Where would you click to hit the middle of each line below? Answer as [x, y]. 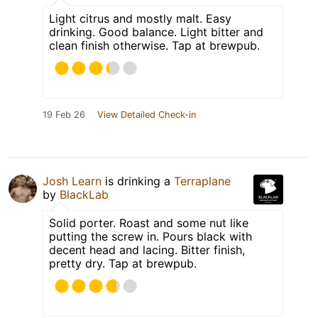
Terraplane [202, 181]
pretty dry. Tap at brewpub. [123, 264]
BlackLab [84, 195]
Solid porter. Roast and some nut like [149, 223]
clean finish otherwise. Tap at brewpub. [154, 46]
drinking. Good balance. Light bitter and [156, 32]
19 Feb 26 [64, 115]
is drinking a [138, 181]
